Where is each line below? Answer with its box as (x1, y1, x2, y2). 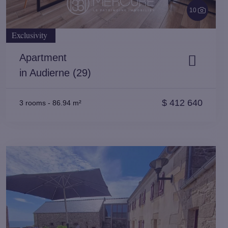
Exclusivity (12, 30, 47, 40)
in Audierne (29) (19, 67, 91, 78)
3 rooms (19, 99, 46, 107)
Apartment (19, 52, 67, 63)
